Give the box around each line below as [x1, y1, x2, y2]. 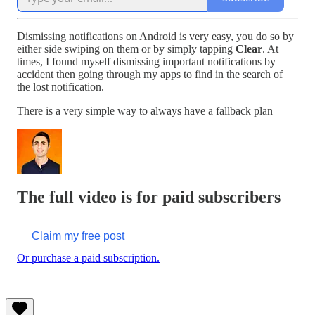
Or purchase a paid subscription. [17, 251, 160, 264]
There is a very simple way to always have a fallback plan [17, 104, 273, 117]
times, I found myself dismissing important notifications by [17, 55, 276, 67]
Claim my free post [32, 229, 124, 242]
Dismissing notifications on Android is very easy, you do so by [17, 30, 294, 42]
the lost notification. [17, 80, 104, 93]
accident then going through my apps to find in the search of [17, 67, 283, 80]
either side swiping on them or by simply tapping [17, 42, 236, 55]
